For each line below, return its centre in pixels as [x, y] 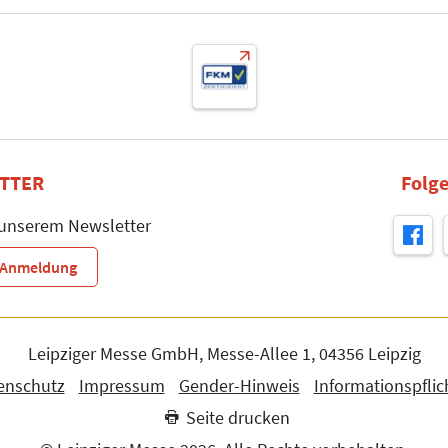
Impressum [121, 385]
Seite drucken [237, 417]
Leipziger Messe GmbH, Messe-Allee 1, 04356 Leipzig [224, 353]
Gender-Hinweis [239, 385]
